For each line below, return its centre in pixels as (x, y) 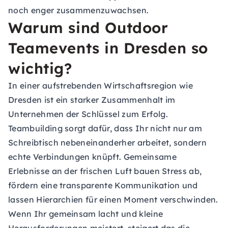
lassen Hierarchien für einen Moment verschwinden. (113, 199)
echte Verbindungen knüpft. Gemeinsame (92, 157)
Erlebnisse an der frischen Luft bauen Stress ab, (105, 171)
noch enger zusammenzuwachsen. (79, 10)
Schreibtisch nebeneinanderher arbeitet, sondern (108, 142)
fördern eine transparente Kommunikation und (103, 185)
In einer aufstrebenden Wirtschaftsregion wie (101, 85)
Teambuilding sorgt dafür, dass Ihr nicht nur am (105, 128)
